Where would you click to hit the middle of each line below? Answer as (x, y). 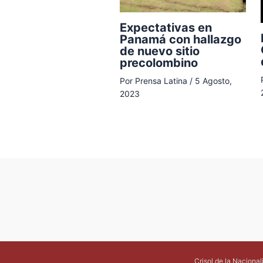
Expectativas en (166, 28)
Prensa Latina (162, 81)
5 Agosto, (213, 81)
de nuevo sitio (159, 51)
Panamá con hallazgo (180, 40)
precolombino (159, 63)
